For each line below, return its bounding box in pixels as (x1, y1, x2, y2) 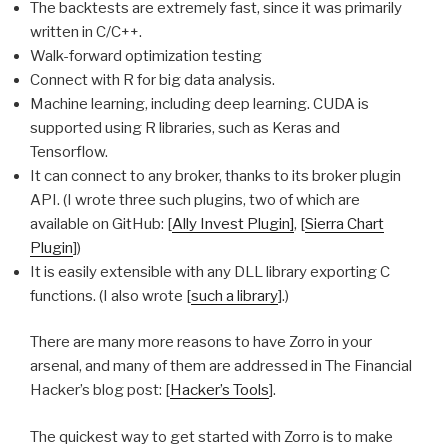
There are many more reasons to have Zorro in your (30, 333, 372, 352)
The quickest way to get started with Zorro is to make (30, 427, 393, 446)
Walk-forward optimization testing (30, 46, 262, 65)
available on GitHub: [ (30, 214, 172, 233)
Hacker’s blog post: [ (30, 381, 170, 400)
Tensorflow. (30, 142, 108, 161)
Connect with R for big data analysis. (30, 70, 275, 89)
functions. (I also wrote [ (30, 286, 191, 305)
